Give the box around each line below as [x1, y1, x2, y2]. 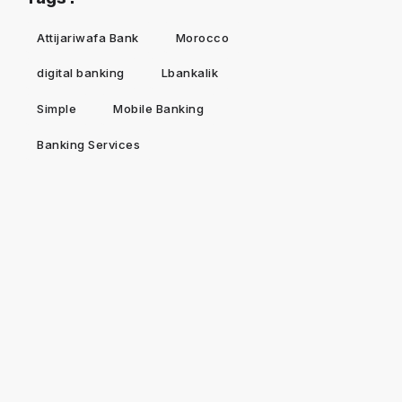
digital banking [37, 66, 125, 81]
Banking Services [37, 136, 141, 152]
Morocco [175, 30, 230, 45]
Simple [37, 101, 77, 117]
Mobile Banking [113, 101, 205, 117]
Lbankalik [161, 66, 219, 81]
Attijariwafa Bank [37, 30, 139, 45]
